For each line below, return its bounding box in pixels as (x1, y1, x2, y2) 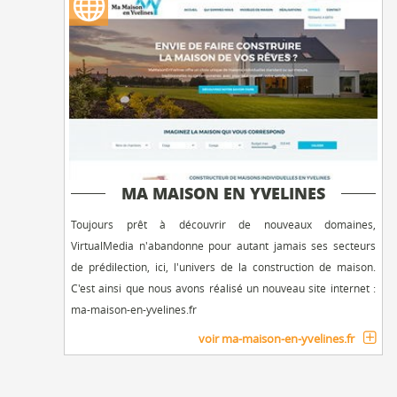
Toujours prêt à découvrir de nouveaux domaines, (71, 216, 376, 231)
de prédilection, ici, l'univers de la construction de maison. (71, 259, 376, 274)
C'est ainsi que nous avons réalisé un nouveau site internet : (71, 280, 376, 295)
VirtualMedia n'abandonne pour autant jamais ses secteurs (71, 237, 376, 253)
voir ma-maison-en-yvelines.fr (198, 330, 354, 346)
